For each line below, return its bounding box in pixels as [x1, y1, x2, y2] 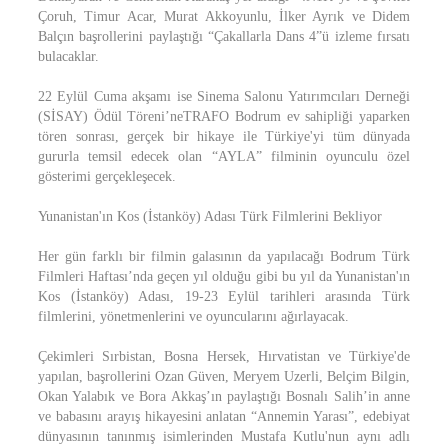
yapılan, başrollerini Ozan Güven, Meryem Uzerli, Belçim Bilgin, [38, 369, 410, 384]
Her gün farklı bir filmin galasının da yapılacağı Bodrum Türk [38, 249, 410, 264]
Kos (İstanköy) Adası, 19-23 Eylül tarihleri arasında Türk [38, 289, 410, 304]
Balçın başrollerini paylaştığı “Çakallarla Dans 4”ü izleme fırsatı [38, 29, 410, 44]
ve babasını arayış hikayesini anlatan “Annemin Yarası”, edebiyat [38, 409, 410, 424]
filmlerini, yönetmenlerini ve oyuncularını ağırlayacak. [38, 309, 349, 324]
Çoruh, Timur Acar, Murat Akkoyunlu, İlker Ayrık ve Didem [38, 9, 410, 24]
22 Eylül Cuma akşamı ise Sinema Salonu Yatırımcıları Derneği [38, 89, 410, 104]
